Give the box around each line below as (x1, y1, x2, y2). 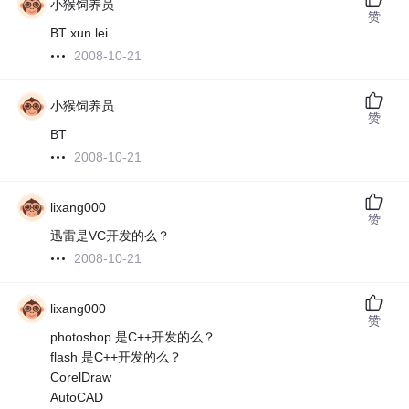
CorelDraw (50, 370, 112, 385)
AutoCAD (50, 390, 104, 405)
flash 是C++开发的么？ (50, 350, 183, 365)
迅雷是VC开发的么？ (50, 228, 171, 244)
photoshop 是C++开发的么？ (50, 330, 216, 345)
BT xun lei (50, 26, 109, 41)
